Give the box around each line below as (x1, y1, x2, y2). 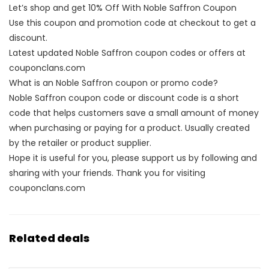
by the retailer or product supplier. (9, 137, 151, 149)
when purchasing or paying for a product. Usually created (9, 122, 250, 134)
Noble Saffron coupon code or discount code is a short (9, 92, 239, 104)
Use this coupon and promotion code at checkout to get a (9, 17, 256, 29)
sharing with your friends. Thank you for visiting (9, 167, 205, 179)
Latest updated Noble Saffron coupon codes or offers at (9, 47, 246, 59)
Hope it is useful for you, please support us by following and (9, 152, 257, 164)
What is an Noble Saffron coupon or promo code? (9, 77, 218, 89)
